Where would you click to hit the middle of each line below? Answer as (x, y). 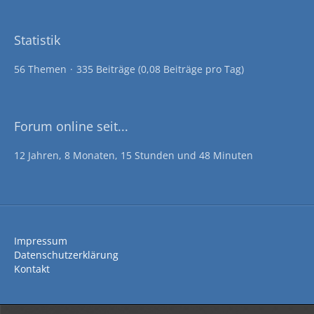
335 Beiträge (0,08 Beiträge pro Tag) (160, 69)
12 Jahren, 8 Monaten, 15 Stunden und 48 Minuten (134, 155)
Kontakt (32, 269)
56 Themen (40, 69)
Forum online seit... (71, 126)
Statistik (37, 40)
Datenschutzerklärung (66, 255)
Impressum (41, 241)
